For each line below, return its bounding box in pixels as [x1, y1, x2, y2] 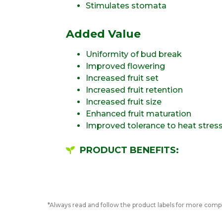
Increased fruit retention [86, 85, 183, 95]
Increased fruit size [86, 97, 162, 107]
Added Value [66, 27, 141, 41]
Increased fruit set [86, 73, 159, 83]
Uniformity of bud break [86, 49, 182, 59]
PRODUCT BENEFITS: [79, 144, 179, 156]
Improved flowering [86, 61, 165, 71]
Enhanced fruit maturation [86, 109, 191, 118]
